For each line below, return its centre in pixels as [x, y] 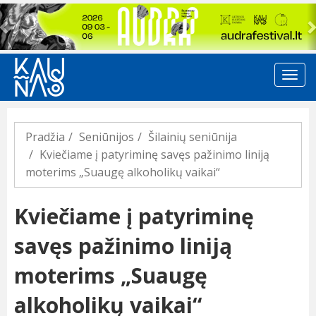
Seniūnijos [107, 137]
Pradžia [45, 137]
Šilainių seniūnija [193, 137]
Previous [33, 12]
